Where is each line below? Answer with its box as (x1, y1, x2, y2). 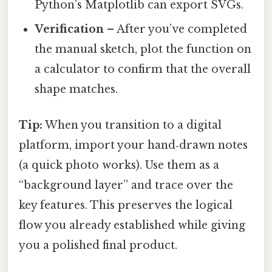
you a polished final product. (19, 239, 177, 253)
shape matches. (35, 82, 118, 96)
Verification (35, 22, 104, 36)
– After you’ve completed (104, 22, 248, 36)
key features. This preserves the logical (19, 199, 233, 212)
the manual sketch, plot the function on (35, 42, 252, 56)
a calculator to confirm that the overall (35, 62, 251, 76)
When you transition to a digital (42, 118, 222, 132)
